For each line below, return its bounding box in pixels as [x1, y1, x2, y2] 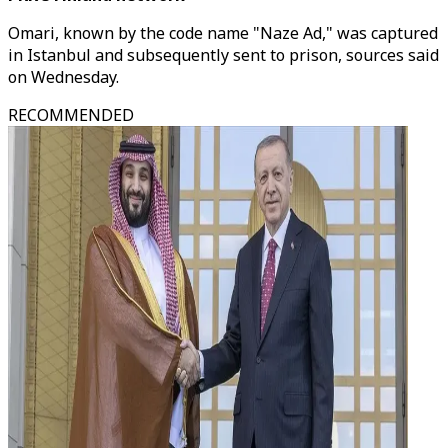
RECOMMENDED [8, 104, 134, 126]
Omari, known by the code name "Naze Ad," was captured [8, 22, 438, 44]
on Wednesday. [8, 66, 119, 88]
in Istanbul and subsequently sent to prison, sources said [8, 44, 439, 66]
